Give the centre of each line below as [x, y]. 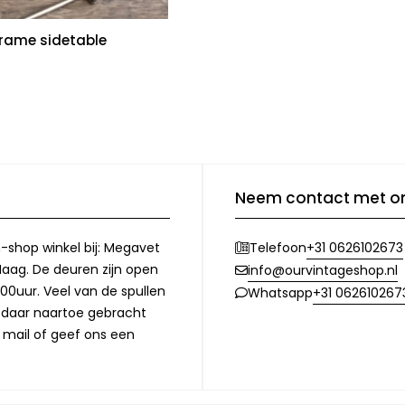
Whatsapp [280, 293]
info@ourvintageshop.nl [323, 270]
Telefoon [278, 248]
